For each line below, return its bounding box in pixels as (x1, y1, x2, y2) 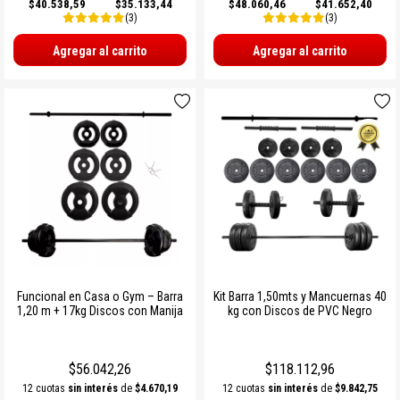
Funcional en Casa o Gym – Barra (17, 288, 183, 304)
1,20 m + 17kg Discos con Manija (17, 303, 183, 318)
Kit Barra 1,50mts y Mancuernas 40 (213, 288, 387, 304)
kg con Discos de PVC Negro (228, 303, 372, 318)
